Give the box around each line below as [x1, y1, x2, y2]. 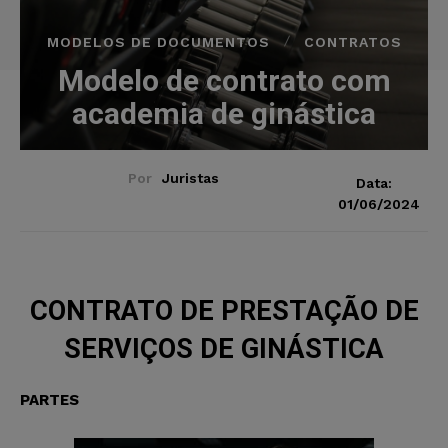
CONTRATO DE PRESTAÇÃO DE [29, 294, 419, 327]
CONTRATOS [303, 33, 402, 50]
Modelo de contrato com [57, 62, 391, 98]
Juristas [162, 169, 220, 186]
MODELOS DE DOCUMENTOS [46, 33, 270, 50]
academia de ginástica [72, 95, 376, 131]
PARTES [20, 390, 79, 409]
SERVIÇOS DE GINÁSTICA [64, 332, 384, 365]
